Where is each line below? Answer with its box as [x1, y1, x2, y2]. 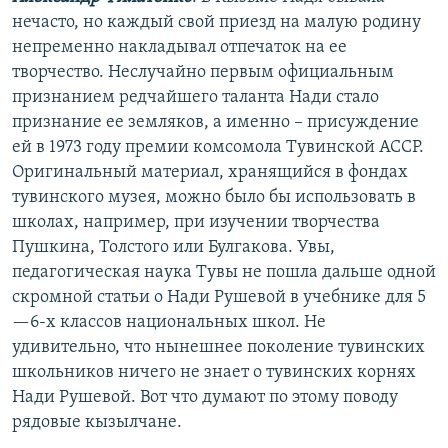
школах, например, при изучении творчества [12, 212, 380, 232]
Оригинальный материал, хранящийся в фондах [12, 162, 408, 182]
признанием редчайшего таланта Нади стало [12, 87, 379, 107]
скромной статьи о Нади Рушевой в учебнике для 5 [12, 287, 426, 307]
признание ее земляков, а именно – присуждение [12, 112, 419, 132]
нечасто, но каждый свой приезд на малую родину [12, 12, 421, 32]
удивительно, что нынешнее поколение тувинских [12, 337, 425, 357]
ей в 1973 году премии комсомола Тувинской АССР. [12, 137, 424, 157]
